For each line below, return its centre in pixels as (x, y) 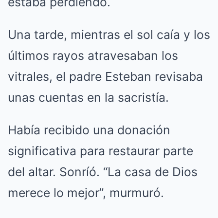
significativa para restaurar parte (100, 151)
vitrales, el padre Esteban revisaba (105, 76)
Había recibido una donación (89, 130)
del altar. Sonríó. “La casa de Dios (103, 172)
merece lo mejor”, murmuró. (86, 192)
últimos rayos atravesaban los (93, 55)
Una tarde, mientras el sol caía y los (109, 34)
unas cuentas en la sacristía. (88, 97)
